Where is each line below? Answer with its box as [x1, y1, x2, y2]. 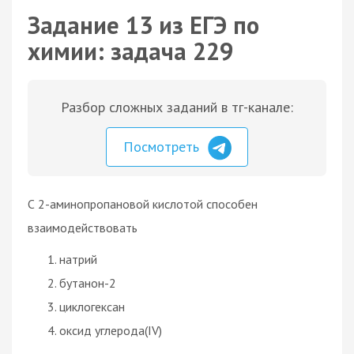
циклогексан [59, 298, 125, 314]
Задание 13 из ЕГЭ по [28, 9, 259, 40]
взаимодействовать [28, 219, 137, 235]
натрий [59, 250, 97, 267]
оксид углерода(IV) [59, 322, 162, 338]
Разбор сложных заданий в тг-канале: [61, 98, 293, 116]
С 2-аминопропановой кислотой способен [28, 195, 258, 212]
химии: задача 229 [28, 36, 233, 66]
